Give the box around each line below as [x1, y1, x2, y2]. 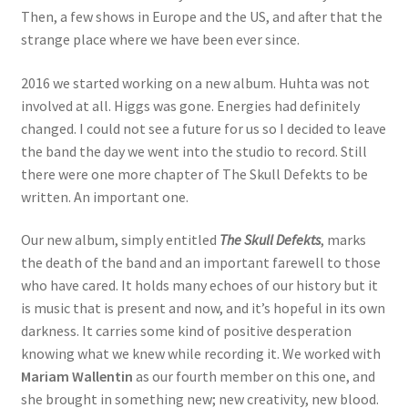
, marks [320, 230, 366, 250]
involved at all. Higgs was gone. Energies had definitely [20, 96, 360, 115]
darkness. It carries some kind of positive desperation [20, 321, 352, 341]
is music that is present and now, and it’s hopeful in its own [20, 299, 385, 318]
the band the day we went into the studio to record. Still [20, 141, 367, 160]
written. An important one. [20, 187, 189, 206]
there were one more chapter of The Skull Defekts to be [20, 164, 368, 183]
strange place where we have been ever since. [20, 29, 300, 48]
